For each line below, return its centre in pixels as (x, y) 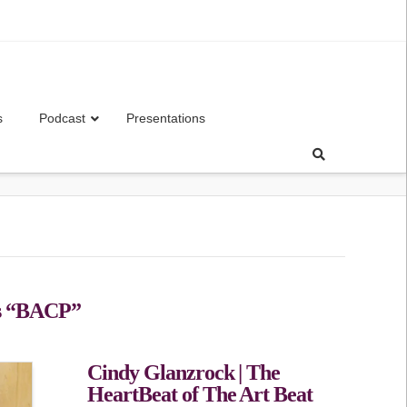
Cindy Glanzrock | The (184, 373)
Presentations (166, 118)
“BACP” (43, 311)
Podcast (63, 118)
